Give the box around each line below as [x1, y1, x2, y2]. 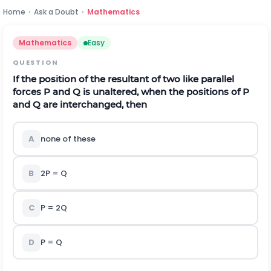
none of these [40, 133, 97, 145]
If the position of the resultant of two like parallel [13, 73, 234, 85]
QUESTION [13, 57, 59, 67]
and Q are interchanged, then [13, 99, 147, 110]
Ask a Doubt [34, 7, 79, 17]
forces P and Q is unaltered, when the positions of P [13, 86, 249, 97]
